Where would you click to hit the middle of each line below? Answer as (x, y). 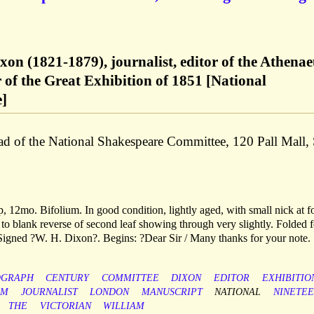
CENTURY (68, 278)
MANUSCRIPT (172, 292)
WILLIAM (124, 306)
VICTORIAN (65, 306)
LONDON (110, 292)
